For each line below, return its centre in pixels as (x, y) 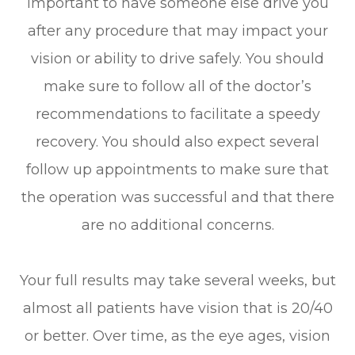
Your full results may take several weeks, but (177, 280)
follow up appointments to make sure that (177, 169)
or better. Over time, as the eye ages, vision (177, 336)
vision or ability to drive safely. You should (177, 58)
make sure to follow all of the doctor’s (177, 86)
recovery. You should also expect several (177, 141)
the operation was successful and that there (177, 197)
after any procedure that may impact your (177, 31)
